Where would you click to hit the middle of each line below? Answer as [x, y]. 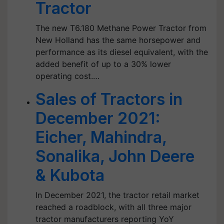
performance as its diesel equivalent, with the [122, 52]
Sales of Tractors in [109, 99]
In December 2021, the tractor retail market [117, 195]
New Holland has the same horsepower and [118, 40]
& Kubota [70, 175]
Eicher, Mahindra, [101, 137]
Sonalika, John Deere [115, 156]
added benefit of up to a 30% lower [103, 64]
